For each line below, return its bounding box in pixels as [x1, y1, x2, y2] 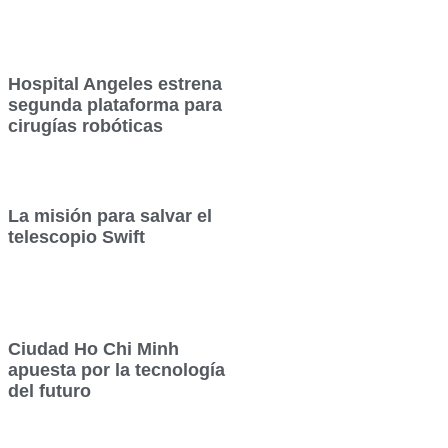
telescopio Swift [8, 227, 151, 248]
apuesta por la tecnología [8, 359, 226, 380]
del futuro [8, 380, 92, 401]
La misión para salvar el [8, 206, 213, 227]
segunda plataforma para [8, 95, 223, 116]
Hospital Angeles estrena [8, 74, 223, 95]
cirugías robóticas [8, 116, 164, 137]
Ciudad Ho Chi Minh [8, 338, 180, 359]
